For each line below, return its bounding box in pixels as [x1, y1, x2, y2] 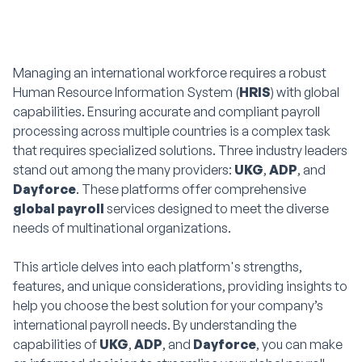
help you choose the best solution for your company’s [13, 297, 323, 314]
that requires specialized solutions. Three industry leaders [13, 141, 347, 158]
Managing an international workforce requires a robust [13, 64, 326, 81]
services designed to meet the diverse [104, 200, 329, 217]
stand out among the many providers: [13, 161, 234, 178]
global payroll [13, 200, 104, 217]
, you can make [256, 335, 343, 352]
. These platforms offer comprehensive [76, 180, 306, 197]
